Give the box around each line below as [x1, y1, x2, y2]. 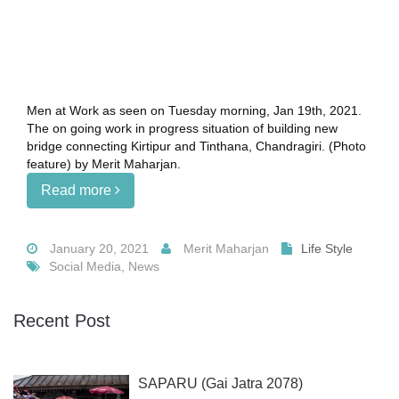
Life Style [301, 241, 353, 256]
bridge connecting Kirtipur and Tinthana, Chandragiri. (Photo [27, 139, 366, 154]
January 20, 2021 [46, 241, 149, 256]
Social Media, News [49, 259, 159, 274]
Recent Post [13, 311, 110, 331]
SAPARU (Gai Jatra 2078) [138, 376, 303, 392]
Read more [41, 183, 115, 199]
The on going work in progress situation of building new [27, 121, 338, 136]
